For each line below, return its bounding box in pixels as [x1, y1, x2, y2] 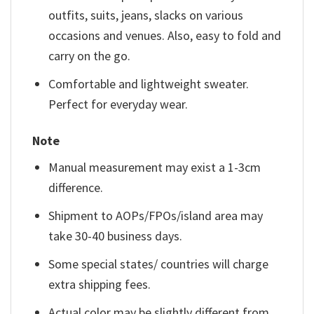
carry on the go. [48, 48, 131, 64]
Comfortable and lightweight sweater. [48, 75, 250, 92]
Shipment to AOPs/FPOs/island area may [48, 207, 264, 224]
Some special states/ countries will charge [48, 255, 269, 272]
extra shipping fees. [48, 275, 151, 292]
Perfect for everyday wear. [48, 95, 189, 112]
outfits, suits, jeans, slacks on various [48, 7, 244, 24]
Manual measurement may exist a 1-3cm [48, 159, 261, 176]
